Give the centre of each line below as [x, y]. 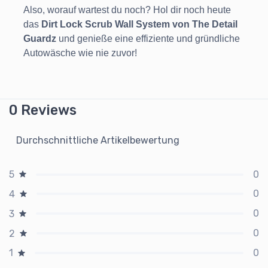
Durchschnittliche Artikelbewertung [98, 141]
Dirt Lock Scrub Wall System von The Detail [139, 25]
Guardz [40, 39]
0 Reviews [43, 110]
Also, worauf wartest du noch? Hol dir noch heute [127, 10]
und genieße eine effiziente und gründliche [148, 39]
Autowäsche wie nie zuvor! [80, 53]
